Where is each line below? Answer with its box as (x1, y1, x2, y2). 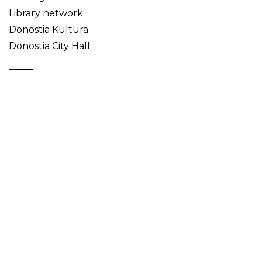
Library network (9, 8, 83, 19)
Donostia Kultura (9, 24, 88, 36)
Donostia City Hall (9, 40, 90, 52)
